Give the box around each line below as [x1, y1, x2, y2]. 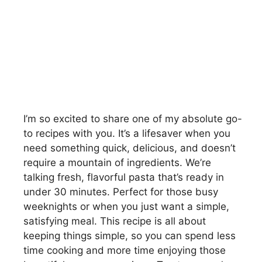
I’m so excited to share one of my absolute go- [23, 113, 242, 125]
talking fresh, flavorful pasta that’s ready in [23, 171, 224, 183]
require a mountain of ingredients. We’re [23, 157, 211, 168]
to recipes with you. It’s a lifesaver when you [23, 127, 230, 139]
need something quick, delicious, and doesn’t [23, 142, 236, 154]
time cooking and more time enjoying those [23, 244, 226, 256]
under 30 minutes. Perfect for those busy [23, 186, 218, 198]
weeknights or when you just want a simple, [23, 201, 229, 212]
